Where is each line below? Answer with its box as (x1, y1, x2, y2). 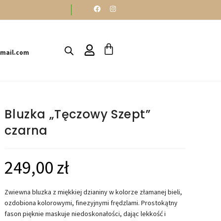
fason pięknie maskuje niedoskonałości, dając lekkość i (4, 209, 166, 219)
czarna (4, 122, 48, 139)
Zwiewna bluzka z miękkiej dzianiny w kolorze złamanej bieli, (4, 187, 183, 197)
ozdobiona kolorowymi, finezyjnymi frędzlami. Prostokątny (4, 198, 178, 208)
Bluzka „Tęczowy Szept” (4, 106, 151, 123)
